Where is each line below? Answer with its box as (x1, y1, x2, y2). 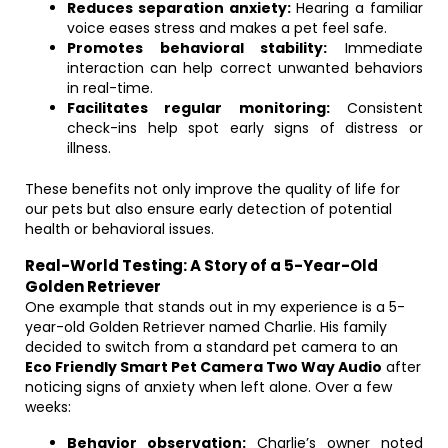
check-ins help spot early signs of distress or (67, 118, 423, 138)
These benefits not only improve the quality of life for (25, 179, 400, 199)
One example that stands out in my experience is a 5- (25, 297, 405, 317)
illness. (67, 138, 111, 158)
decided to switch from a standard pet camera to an (25, 337, 398, 357)
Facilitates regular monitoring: (67, 98, 330, 118)
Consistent (329, 98, 424, 118)
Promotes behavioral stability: (67, 38, 328, 58)
